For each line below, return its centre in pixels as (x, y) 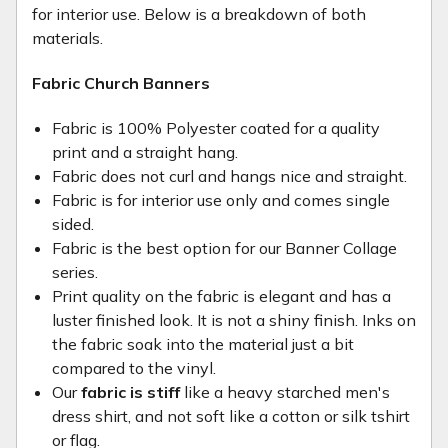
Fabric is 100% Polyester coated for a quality (216, 127)
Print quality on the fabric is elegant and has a (221, 295)
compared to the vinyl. (136, 367)
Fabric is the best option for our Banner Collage (224, 247)
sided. (73, 223)
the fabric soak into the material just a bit (203, 343)
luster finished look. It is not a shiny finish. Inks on (234, 319)
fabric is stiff (130, 391)
